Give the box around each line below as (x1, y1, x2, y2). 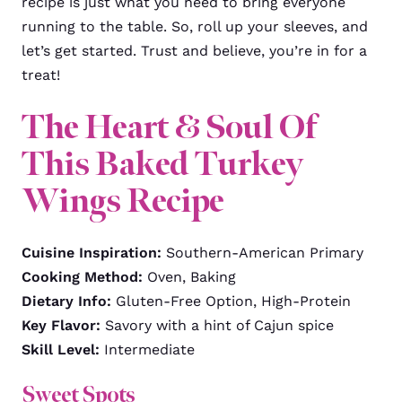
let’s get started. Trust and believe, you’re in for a (22, 42, 367, 59)
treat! (22, 66, 60, 83)
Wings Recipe (22, 179, 223, 223)
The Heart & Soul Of (22, 105, 316, 149)
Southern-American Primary (166, 244, 363, 261)
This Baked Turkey (22, 142, 303, 186)
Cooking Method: (22, 268, 147, 285)
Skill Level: (22, 341, 100, 358)
